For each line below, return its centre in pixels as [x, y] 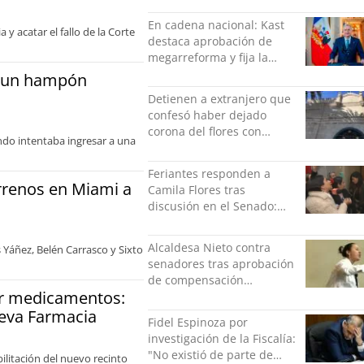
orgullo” [169, 238]
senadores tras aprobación [221, 264]
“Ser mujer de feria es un [216, 222]
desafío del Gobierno [205, 89]
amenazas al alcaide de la [218, 148]
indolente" [176, 313]
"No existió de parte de [210, 354]
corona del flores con [205, 132]
